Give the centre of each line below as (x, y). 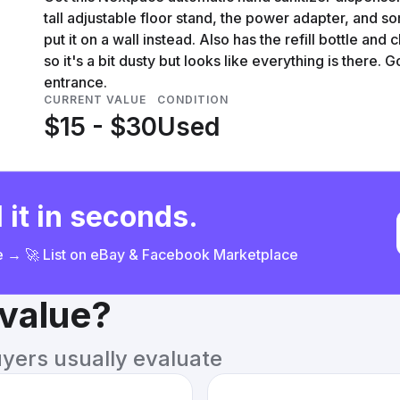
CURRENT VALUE (95, 100)
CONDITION (193, 100)
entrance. (75, 82)
